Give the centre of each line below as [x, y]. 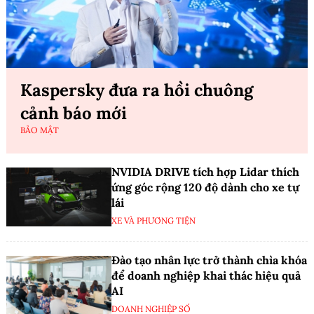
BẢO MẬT [40, 130]
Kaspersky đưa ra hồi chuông [137, 90]
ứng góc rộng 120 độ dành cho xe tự [205, 187]
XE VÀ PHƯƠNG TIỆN [153, 220]
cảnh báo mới [74, 113]
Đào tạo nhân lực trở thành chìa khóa [209, 260]
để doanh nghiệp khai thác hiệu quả [206, 275]
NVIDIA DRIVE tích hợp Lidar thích [205, 171]
